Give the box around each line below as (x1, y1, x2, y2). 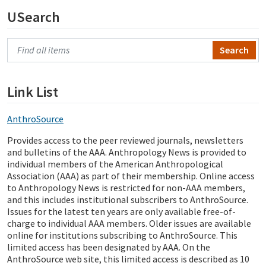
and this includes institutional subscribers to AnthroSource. (7, 194, 248, 205)
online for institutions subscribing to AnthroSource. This (7, 229, 237, 241)
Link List (7, 83, 58, 101)
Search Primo (9, 40, 64, 52)
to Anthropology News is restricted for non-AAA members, (7, 182, 245, 194)
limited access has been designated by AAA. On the (7, 241, 210, 253)
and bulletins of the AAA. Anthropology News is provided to (7, 146, 246, 158)
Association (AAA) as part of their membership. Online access (7, 170, 255, 182)
